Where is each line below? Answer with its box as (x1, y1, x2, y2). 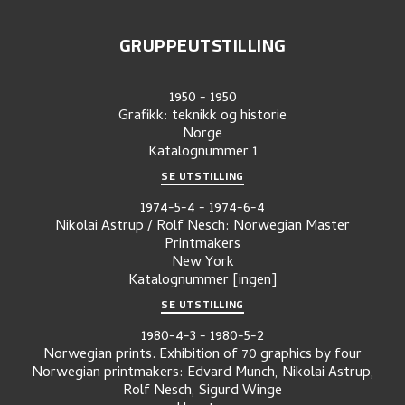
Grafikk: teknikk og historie (118, 105, 287, 129)
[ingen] (232, 269, 277, 294)
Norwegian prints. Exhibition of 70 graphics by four (43, 344, 362, 368)
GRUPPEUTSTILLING (118, 28, 287, 62)
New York (171, 251, 234, 276)
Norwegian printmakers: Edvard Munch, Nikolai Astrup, (31, 362, 374, 386)
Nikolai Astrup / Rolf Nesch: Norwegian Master (55, 215, 350, 240)
